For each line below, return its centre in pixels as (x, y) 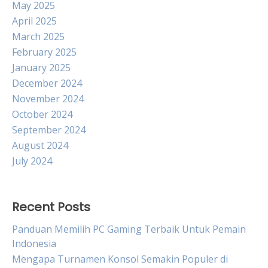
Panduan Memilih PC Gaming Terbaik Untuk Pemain (129, 229)
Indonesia (34, 243)
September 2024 (49, 130)
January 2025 (41, 68)
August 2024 (40, 145)
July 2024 (32, 161)
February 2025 (44, 52)
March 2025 (38, 36)
